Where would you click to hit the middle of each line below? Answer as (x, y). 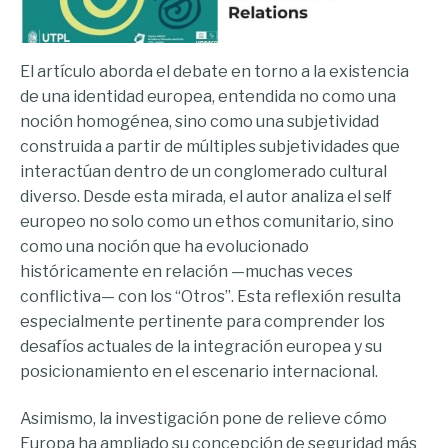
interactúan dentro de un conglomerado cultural (203, 172)
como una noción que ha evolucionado (164, 247)
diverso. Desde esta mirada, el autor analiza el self (206, 197)
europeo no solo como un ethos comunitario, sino (207, 222)
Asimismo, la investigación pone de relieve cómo (203, 418)
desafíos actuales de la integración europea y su (201, 347)
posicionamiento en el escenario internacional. (199, 372)
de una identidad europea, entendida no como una (208, 97)
